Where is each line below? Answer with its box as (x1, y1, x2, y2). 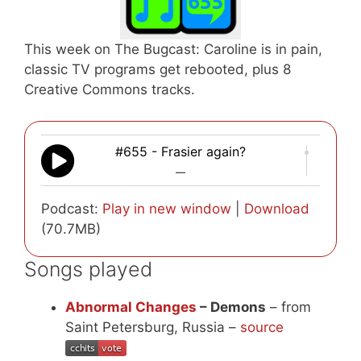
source (240, 318, 284, 335)
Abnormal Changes (65, 298, 197, 315)
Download (244, 200, 309, 217)
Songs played (24, 256, 152, 281)
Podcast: (41, 200, 102, 217)
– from (266, 298, 311, 315)
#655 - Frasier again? (115, 143, 246, 160)
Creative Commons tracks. (24, 81, 195, 98)
